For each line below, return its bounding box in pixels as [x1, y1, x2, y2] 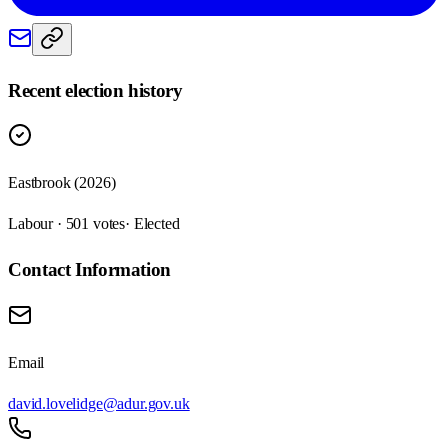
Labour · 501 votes [8, 215, 126, 233]
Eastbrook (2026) [8, 174, 116, 192]
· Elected [125, 215, 180, 233]
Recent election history [8, 79, 183, 101]
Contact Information [8, 259, 171, 281]
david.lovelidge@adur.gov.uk [8, 394, 190, 412]
